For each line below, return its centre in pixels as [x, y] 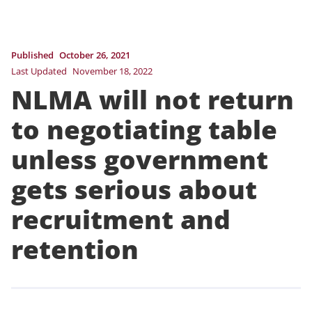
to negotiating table [144, 129]
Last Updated [39, 71]
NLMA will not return [153, 99]
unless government [140, 159]
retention [75, 249]
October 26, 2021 [95, 55]
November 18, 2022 [112, 71]
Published [32, 55]
